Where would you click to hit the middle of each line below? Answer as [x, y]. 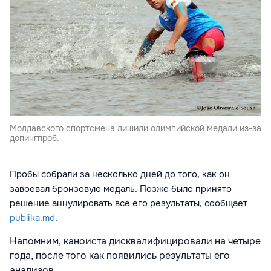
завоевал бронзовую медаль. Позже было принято [121, 189]
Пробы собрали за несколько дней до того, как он [120, 175]
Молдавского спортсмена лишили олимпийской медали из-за [135, 129]
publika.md [32, 218]
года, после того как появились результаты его [120, 256]
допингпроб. [34, 138]
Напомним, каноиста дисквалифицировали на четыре [135, 241]
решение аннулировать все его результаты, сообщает [129, 204]
